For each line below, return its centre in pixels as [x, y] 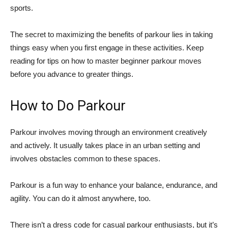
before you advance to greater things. [72, 74]
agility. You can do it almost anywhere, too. [80, 198]
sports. [22, 8]
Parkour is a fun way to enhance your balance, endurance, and [114, 185]
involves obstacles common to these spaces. [85, 159]
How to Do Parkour [68, 106]
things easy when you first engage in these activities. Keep [107, 48]
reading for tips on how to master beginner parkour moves [106, 61]
